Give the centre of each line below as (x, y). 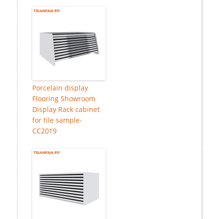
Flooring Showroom (64, 99)
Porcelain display (60, 88)
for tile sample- (57, 120)
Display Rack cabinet (66, 109)
